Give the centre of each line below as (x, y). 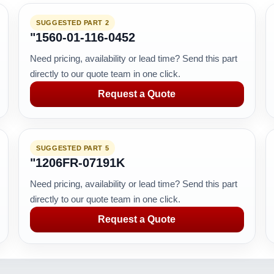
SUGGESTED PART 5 (73, 148)
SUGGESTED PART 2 (73, 23)
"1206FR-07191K (78, 163)
